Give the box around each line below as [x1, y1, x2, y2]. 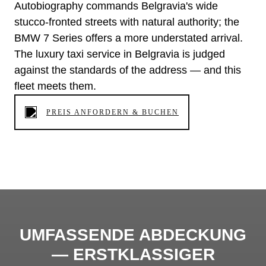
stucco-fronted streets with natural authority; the [14, 16, 239, 28]
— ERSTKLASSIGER [51, 245, 215, 264]
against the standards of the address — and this [14, 64, 241, 77]
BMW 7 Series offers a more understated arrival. [14, 32, 243, 45]
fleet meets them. [14, 80, 96, 93]
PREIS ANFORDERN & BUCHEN [46, 108, 179, 117]
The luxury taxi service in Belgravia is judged [14, 48, 225, 61]
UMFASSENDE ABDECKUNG [20, 226, 246, 245]
